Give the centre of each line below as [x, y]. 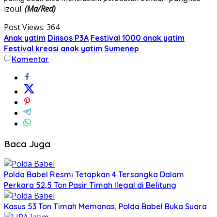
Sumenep [122, 48]
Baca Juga [27, 144]
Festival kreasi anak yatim [53, 48]
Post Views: [24, 27]
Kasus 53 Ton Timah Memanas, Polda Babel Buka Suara [105, 207]
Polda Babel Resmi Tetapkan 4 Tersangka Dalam [94, 175]
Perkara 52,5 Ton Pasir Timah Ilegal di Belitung [90, 185]
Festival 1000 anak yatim [138, 38]
